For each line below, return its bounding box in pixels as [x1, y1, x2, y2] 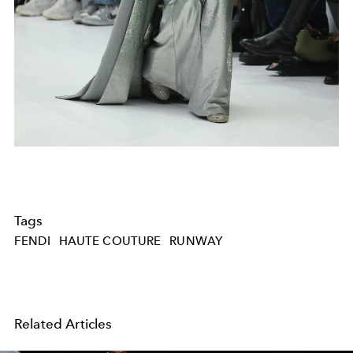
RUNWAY [169, 233, 223, 248]
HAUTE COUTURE [58, 233, 162, 248]
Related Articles [14, 315, 113, 332]
